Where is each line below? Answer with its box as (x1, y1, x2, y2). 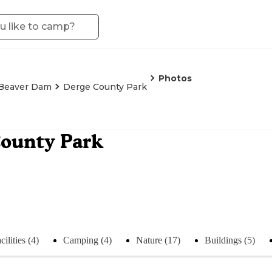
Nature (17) (136, 234, 180, 245)
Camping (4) (63, 234, 112, 245)
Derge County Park (63, 81, 147, 92)
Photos (158, 73, 192, 84)
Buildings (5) (205, 234, 255, 245)
